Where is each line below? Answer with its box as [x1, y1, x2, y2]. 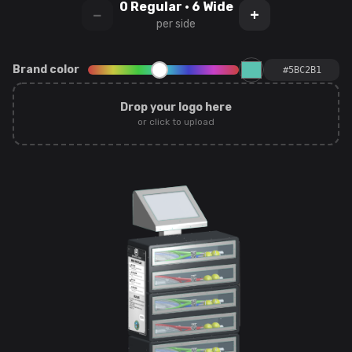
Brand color [13, 63, 79, 77]
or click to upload [137, 116, 214, 128]
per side [156, 17, 196, 31]
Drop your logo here [120, 101, 232, 115]
